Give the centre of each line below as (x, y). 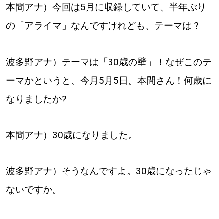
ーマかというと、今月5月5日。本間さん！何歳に (109, 80)
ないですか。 (33, 190)
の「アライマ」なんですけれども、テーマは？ (103, 25)
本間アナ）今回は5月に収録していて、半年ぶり (106, 7)
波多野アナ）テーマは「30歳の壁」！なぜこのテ (109, 62)
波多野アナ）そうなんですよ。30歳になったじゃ (109, 171)
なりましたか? (36, 99)
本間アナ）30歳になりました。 (71, 135)
